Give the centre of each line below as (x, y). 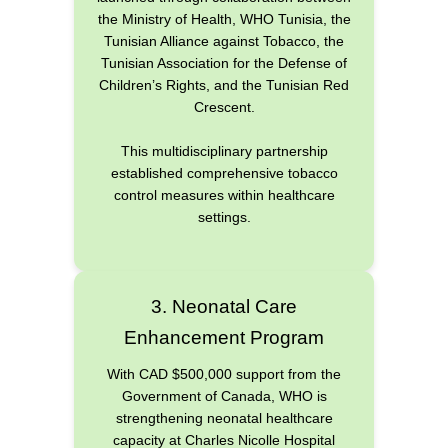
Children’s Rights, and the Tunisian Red (224, 84)
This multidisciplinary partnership (224, 151)
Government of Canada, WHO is (224, 395)
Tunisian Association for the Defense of (224, 62)
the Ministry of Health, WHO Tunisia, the (224, 18)
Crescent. (224, 106)
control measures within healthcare (224, 195)
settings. (224, 217)
